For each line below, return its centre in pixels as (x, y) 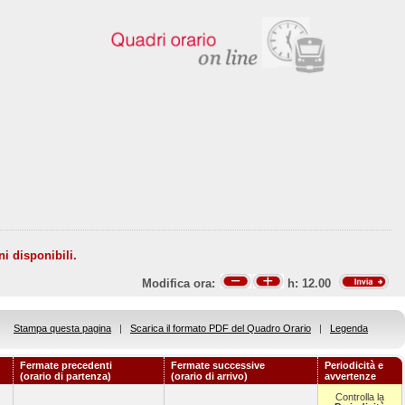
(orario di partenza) (66, 376)
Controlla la (360, 397)
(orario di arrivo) (209, 376)
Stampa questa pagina (62, 328)
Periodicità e (354, 365)
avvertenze (350, 376)
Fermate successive (218, 365)
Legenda (349, 328)
